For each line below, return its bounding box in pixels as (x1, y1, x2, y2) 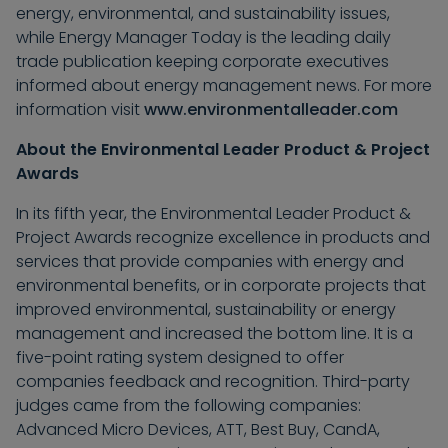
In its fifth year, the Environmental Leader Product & (16, 202, 411, 226)
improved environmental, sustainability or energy (16, 298, 396, 322)
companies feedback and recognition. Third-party (16, 370, 410, 394)
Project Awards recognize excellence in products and (16, 226, 430, 250)
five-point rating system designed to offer (16, 346, 344, 370)
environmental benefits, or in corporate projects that (16, 274, 426, 298)
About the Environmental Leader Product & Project (16, 138, 430, 162)
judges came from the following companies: (16, 394, 361, 418)
